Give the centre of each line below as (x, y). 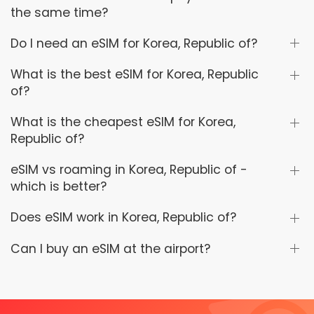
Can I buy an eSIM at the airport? (110, 248)
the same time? (59, 12)
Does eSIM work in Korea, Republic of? (123, 218)
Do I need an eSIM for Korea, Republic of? (134, 43)
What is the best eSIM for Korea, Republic (135, 75)
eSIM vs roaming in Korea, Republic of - (129, 170)
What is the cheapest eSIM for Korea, (123, 122)
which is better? (59, 187)
